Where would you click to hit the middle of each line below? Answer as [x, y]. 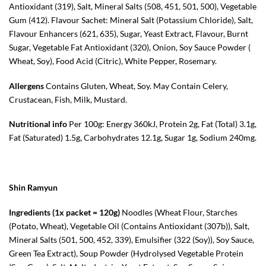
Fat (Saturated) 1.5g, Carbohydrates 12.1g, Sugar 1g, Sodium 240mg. [133, 138]
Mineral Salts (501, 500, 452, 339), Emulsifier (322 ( [102, 239]
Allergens [26, 85]
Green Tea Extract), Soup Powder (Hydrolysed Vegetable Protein [126, 253]
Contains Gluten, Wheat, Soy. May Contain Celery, [136, 85]
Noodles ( [139, 212]
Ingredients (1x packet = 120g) [65, 212]
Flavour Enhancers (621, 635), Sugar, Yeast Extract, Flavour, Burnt [129, 33]
